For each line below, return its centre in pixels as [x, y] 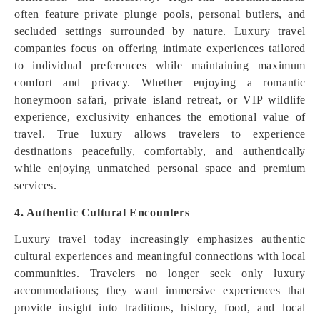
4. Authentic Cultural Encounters [102, 212]
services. [36, 185]
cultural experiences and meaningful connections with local [160, 256]
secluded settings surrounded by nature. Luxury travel [160, 31]
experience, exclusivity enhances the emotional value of [160, 117]
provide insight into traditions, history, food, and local [160, 307]
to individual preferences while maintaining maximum [160, 65]
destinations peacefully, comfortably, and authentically [160, 151]
